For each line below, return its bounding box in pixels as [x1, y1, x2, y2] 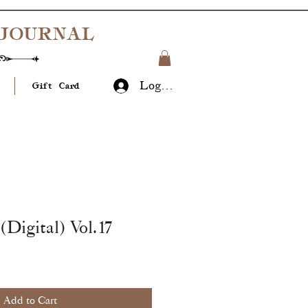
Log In [139, 80, 176, 92]
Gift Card [32, 80, 80, 91]
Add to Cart [3, 296, 57, 307]
